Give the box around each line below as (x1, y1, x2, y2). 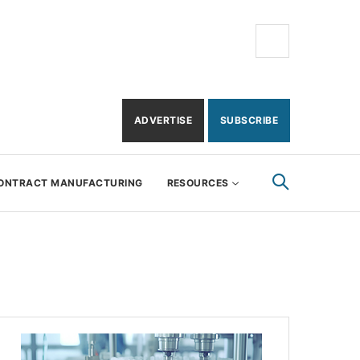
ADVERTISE (133, 114, 192, 126)
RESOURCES (166, 177, 229, 189)
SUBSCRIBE (219, 114, 278, 126)
